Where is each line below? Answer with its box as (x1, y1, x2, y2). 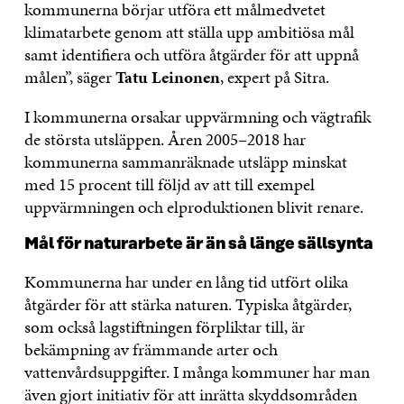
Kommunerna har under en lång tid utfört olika (23, 269, 348, 294)
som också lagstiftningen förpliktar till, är (23, 314, 305, 339)
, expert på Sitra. (219, 64, 329, 89)
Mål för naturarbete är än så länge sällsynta (23, 234, 373, 253)
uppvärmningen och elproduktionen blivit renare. (23, 194, 363, 219)
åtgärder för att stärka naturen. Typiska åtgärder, (23, 291, 352, 317)
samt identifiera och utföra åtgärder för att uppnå (23, 41, 359, 67)
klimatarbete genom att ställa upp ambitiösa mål (23, 19, 354, 44)
